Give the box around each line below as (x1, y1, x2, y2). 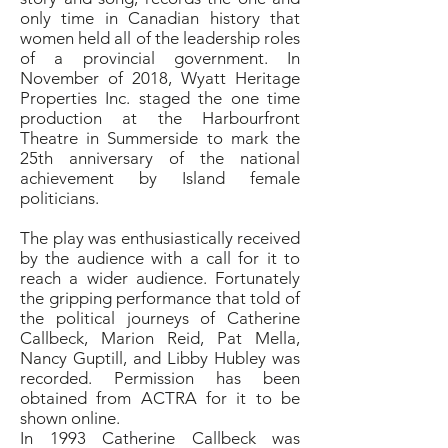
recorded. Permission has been (20, 368, 300, 388)
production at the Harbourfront (20, 108, 300, 128)
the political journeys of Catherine (20, 308, 300, 328)
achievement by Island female (20, 168, 300, 188)
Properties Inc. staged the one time (20, 88, 300, 108)
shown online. (20, 408, 120, 428)
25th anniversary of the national (20, 148, 300, 168)
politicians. (20, 188, 99, 208)
